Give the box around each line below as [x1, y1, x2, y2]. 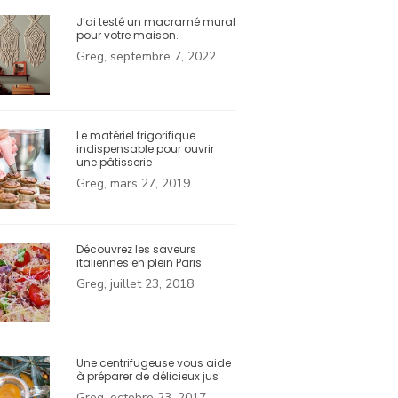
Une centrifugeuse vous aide [76, 355, 231, 371]
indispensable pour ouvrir [76, 141, 214, 157]
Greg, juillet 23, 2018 [76, 275, 194, 293]
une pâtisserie [76, 155, 152, 171]
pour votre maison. [76, 28, 179, 44]
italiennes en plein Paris [76, 255, 202, 271]
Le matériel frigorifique [76, 128, 195, 144]
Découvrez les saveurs [76, 242, 196, 258]
